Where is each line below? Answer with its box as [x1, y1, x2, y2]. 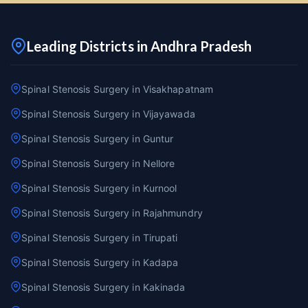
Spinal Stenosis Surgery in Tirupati [21, 231, 178, 243]
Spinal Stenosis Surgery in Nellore [21, 157, 175, 169]
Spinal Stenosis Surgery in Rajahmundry [21, 206, 203, 219]
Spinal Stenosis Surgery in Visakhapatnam [21, 82, 213, 95]
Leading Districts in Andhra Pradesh [27, 37, 252, 54]
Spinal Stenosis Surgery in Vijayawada [21, 107, 195, 120]
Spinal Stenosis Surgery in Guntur [21, 132, 174, 144]
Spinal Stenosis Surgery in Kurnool [21, 181, 177, 194]
